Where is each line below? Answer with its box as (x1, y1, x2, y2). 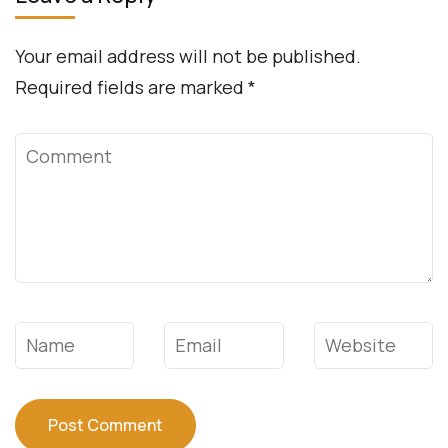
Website (313, 324, 385, 349)
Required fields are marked (15, 74, 248, 99)
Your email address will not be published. (15, 43, 361, 68)
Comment (15, 135, 101, 160)
